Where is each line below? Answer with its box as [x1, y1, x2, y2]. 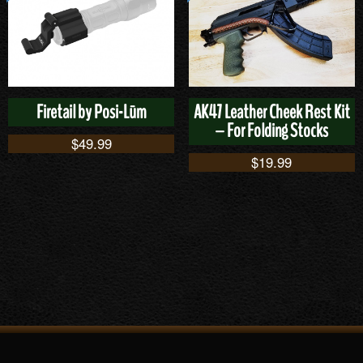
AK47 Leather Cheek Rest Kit [193, 99, 350, 125]
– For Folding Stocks [215, 117, 329, 143]
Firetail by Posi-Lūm [36, 99, 147, 125]
